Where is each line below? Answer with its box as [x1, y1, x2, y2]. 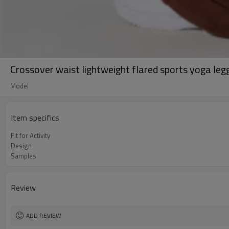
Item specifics [11, 111, 59, 124]
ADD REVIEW [26, 211, 61, 220]
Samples [11, 151, 36, 161]
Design [11, 141, 32, 151]
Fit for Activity [11, 130, 50, 141]
